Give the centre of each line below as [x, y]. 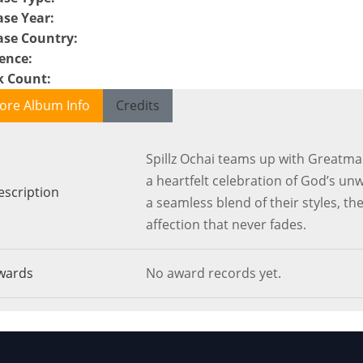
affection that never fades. [226, 225]
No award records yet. [214, 273]
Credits [137, 106]
